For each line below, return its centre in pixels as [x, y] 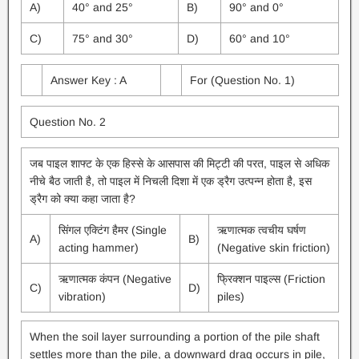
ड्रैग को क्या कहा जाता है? [82, 199]
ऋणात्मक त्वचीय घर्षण [261, 230]
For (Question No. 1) [242, 80]
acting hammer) [98, 248]
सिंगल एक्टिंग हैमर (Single [112, 230]
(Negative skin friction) [273, 248]
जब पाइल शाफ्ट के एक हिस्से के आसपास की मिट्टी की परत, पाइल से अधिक [179, 163]
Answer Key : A [88, 80]
